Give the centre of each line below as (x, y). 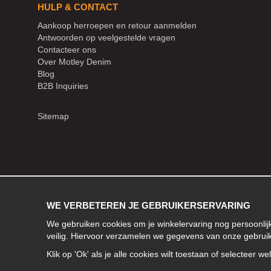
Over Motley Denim (74, 61)
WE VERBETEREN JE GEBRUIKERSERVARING (149, 205)
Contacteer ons (67, 49)
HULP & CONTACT (78, 7)
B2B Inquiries (63, 86)
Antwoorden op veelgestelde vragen (106, 37)
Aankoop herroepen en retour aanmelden (117, 25)
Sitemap (53, 116)
